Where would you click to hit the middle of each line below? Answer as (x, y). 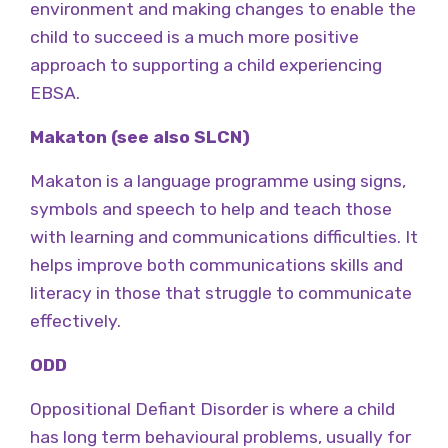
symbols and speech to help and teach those (211, 208)
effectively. (75, 320)
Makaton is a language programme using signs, (218, 180)
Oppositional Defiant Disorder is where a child (212, 408)
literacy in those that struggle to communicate (221, 292)
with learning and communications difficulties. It (224, 236)
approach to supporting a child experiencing (206, 64)
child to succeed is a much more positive (194, 36)
